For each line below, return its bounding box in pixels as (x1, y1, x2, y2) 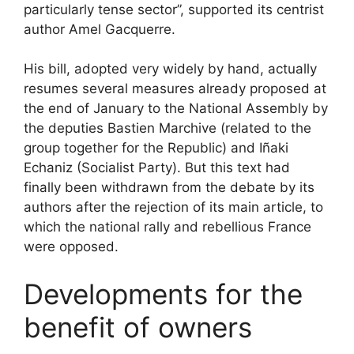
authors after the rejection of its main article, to (24, 199, 323, 216)
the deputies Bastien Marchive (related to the (24, 120, 311, 137)
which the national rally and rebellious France (24, 219, 311, 235)
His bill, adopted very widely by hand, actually (24, 61, 317, 77)
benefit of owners (24, 310, 252, 344)
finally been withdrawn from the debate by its (24, 179, 314, 196)
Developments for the (24, 277, 303, 311)
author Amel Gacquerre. (24, 21, 175, 37)
